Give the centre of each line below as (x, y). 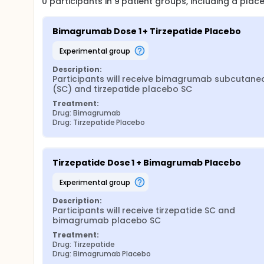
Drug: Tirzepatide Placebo (99, 122)
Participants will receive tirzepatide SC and (144, 210)
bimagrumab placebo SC (107, 220)
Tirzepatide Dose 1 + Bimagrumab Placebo (147, 163)
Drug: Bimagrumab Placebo (102, 254)
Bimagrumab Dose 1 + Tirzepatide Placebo (147, 31)
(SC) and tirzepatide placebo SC (123, 89)
